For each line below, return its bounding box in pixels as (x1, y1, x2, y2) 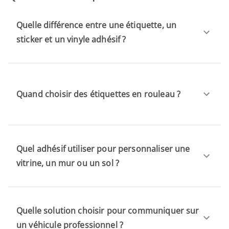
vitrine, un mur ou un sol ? (16, 157, 120, 169)
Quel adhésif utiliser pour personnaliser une (16, 143, 190, 154)
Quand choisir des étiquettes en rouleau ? (16, 88, 181, 100)
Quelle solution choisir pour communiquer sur (16, 204, 199, 216)
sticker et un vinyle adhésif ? (16, 33, 126, 45)
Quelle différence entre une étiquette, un (16, 19, 177, 31)
